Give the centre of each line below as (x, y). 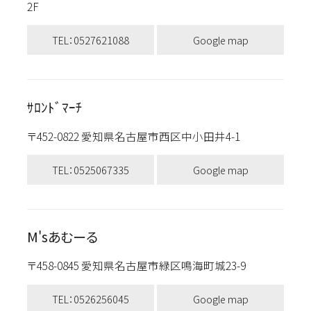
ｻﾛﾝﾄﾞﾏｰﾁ (54, 107)
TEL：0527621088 (90, 40)
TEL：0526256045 (90, 299)
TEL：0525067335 (90, 169)
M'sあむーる (62, 237)
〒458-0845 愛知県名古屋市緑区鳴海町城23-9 (143, 266)
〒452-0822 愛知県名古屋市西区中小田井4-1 (140, 136)
